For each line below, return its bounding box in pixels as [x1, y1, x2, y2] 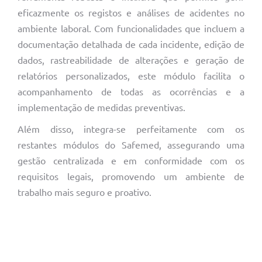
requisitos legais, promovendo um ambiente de [18, 170, 244, 182]
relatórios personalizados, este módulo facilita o [18, 70, 244, 82]
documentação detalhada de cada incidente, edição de [18, 38, 244, 50]
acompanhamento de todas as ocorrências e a [18, 85, 244, 98]
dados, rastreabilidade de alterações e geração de [18, 54, 244, 66]
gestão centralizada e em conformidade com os [18, 154, 244, 167]
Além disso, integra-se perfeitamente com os [18, 123, 244, 135]
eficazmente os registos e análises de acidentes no [18, 6, 244, 19]
